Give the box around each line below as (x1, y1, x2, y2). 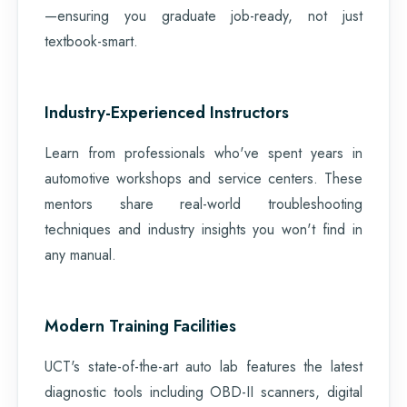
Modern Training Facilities (45, 313, 236, 338)
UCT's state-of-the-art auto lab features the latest (45, 355, 362, 377)
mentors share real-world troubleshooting (45, 193, 362, 214)
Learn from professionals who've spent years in (45, 142, 362, 164)
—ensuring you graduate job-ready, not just (45, 5, 362, 26)
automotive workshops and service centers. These (45, 167, 362, 189)
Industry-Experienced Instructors (45, 100, 289, 124)
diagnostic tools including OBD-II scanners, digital (45, 381, 362, 402)
